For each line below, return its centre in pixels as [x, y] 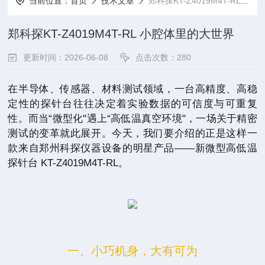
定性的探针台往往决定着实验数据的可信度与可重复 [132, 104]
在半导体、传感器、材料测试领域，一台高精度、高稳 [132, 89]
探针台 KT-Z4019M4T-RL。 [68, 163]
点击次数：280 [164, 57]
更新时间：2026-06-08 [66, 57]
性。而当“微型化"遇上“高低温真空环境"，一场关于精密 [132, 119]
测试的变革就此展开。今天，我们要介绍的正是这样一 [132, 133]
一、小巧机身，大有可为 [132, 251]
